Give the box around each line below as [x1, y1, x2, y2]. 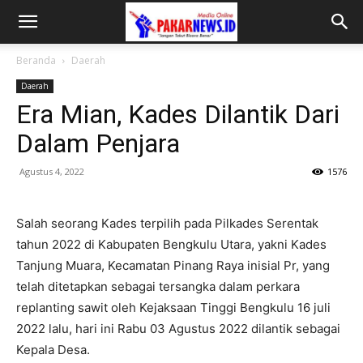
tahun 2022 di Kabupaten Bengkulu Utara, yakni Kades [16, 237, 327, 252]
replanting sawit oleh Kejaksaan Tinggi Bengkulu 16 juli [16, 300, 331, 315]
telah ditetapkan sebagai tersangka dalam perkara [16, 279, 300, 294]
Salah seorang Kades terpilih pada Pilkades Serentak [16, 216, 318, 231]
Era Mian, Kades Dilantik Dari [16, 99, 340, 130]
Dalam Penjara [16, 128, 180, 159]
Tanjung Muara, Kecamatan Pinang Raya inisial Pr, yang [16, 258, 330, 273]
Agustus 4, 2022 [19, 165, 84, 177]
